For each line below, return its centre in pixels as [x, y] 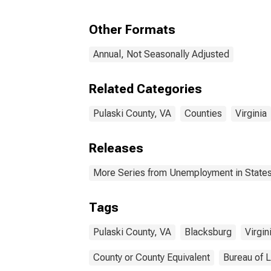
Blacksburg [208, 232]
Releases [116, 148]
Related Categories [145, 89]
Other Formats [132, 30]
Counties [203, 113]
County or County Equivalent [152, 257]
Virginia [251, 113]
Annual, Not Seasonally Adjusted [161, 54]
